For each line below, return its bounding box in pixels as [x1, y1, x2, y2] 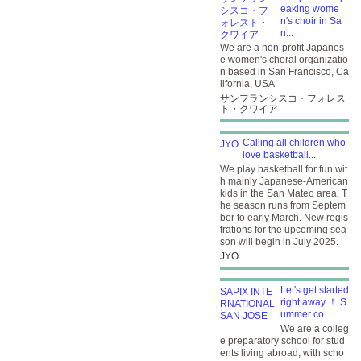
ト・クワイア [220, 103, 278, 114]
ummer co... [280, 309, 331, 320]
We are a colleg [280, 323, 349, 334]
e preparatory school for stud [220, 335, 345, 346]
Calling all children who [243, 137, 346, 148]
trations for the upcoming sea [220, 224, 346, 235]
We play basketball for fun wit [220, 164, 347, 175]
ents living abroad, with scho [220, 347, 344, 359]
